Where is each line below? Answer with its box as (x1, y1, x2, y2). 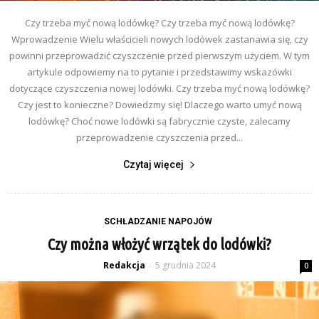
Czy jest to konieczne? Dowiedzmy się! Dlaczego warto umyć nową (17, 98, 302, 112)
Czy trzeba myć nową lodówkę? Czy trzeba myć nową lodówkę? (24, 16, 295, 30)
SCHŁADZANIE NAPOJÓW (103, 216, 212, 227)
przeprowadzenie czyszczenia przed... (76, 131, 243, 145)
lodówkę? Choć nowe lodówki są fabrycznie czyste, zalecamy (28, 115, 291, 128)
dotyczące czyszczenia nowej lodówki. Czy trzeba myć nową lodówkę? (9, 82, 310, 95)
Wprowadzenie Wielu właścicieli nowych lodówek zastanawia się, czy (11, 33, 308, 46)
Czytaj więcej (123, 159, 184, 171)
